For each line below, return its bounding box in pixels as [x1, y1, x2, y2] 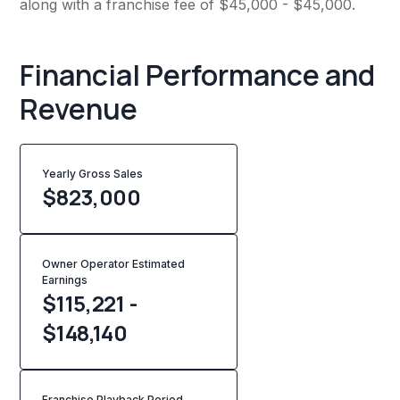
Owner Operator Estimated [42, 257, 186, 271]
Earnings [42, 273, 88, 287]
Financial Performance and [20, 55, 376, 96]
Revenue [20, 89, 138, 129]
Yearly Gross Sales [42, 167, 150, 181]
